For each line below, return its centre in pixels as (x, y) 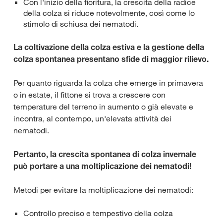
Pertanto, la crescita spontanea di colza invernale (105, 154)
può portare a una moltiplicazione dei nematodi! (102, 166)
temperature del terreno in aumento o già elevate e (103, 106)
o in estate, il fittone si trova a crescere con (89, 94)
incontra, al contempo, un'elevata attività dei (92, 118)
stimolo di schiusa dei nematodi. (81, 24)
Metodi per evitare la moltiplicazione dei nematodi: (103, 190)
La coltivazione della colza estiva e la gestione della (109, 47)
